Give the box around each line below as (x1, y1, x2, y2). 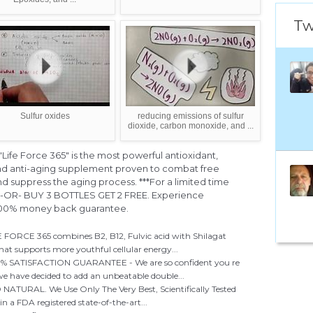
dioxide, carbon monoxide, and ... (127, 121, 254, 131)
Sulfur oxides (20, 111, 70, 122)
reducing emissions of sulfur (137, 111, 244, 122)
